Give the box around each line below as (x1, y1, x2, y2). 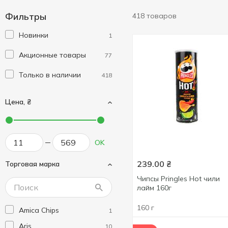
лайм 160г (137, 183, 172, 192)
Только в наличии (19, 70, 81, 79)
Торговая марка (5, 159, 60, 168)
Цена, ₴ (5, 97, 31, 106)
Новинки (19, 31, 48, 40)
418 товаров (132, 11, 177, 20)
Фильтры (5, 11, 46, 22)
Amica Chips (19, 206, 59, 215)
